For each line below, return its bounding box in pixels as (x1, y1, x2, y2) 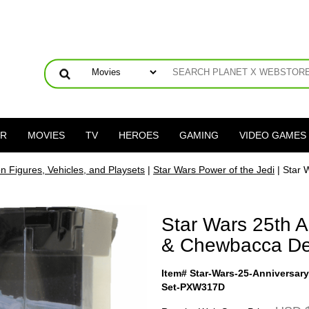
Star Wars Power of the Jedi (153, 164, 275, 175)
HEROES (118, 130, 159, 141)
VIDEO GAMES (239, 130, 306, 141)
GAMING (179, 130, 219, 141)
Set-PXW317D (161, 281, 225, 292)
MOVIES (27, 130, 65, 141)
